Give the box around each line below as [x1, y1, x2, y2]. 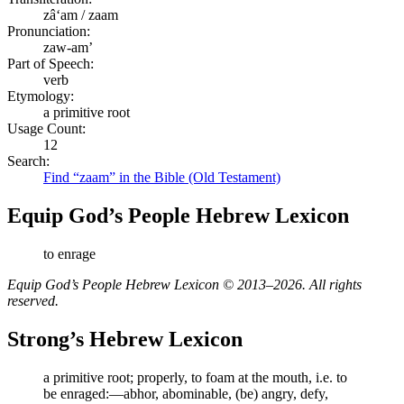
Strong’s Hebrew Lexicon [7, 326, 243, 351]
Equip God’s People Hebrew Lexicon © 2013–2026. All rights [7, 276, 362, 292]
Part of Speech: [7, 55, 94, 71]
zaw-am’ [43, 39, 93, 55]
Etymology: [7, 87, 74, 104]
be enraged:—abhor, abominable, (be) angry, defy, [43, 385, 328, 401]
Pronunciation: [7, 23, 90, 39]
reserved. [7, 292, 59, 308]
